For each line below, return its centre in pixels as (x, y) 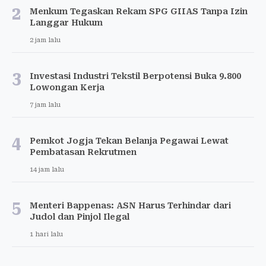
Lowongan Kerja (67, 87)
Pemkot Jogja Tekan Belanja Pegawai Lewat (129, 140)
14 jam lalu (47, 169)
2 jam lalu (45, 40)
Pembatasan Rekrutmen (83, 152)
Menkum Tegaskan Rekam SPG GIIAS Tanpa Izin (139, 11)
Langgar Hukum (66, 22)
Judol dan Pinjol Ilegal (80, 216)
